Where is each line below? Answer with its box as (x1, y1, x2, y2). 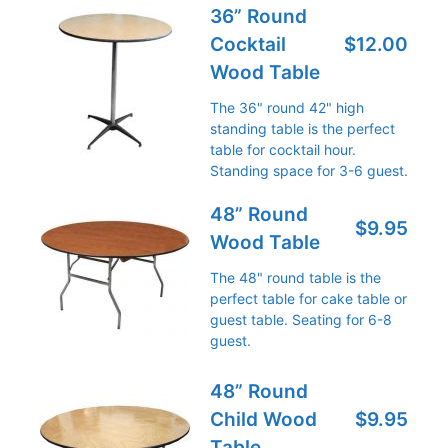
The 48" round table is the (210, 269, 381, 286)
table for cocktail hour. (210, 141, 356, 158)
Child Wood (210, 408, 317, 431)
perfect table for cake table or (210, 290, 407, 307)
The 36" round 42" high (210, 99, 364, 116)
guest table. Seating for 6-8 (210, 311, 392, 328)
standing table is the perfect (210, 120, 395, 137)
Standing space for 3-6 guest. (210, 162, 408, 179)
